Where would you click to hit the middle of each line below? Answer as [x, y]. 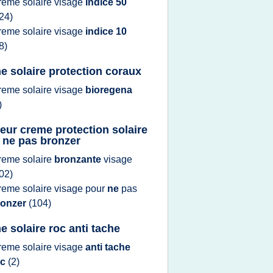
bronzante [79, 159]
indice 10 [106, 31]
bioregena [109, 90]
